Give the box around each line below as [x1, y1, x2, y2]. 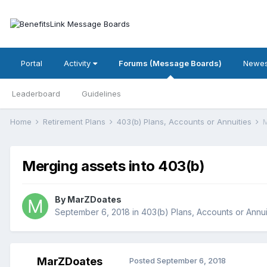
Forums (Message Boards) [119, 58, 222, 68]
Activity [64, 58, 93, 68]
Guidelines [82, 89, 121, 98]
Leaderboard [12, 89, 60, 98]
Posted [129, 256, 157, 266]
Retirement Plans [43, 117, 108, 126]
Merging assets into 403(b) [22, 157, 205, 175]
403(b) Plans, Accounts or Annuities [117, 117, 254, 126]
